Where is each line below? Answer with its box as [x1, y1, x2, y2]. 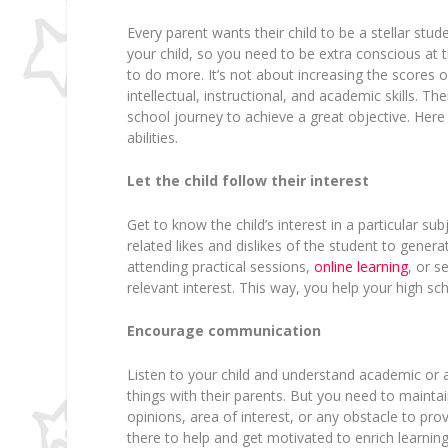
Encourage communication [127, 321, 322, 341]
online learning [314, 256, 409, 276]
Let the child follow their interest [127, 171, 370, 191]
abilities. [127, 128, 179, 147]
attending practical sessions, [127, 256, 315, 276]
